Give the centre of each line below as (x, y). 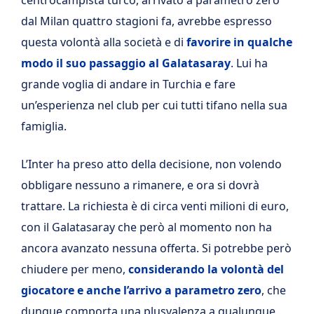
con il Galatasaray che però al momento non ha (146, 227)
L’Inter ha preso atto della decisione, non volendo (151, 164)
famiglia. (44, 126)
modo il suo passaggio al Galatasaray (126, 63)
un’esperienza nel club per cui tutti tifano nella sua (154, 105)
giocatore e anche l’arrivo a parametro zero (141, 290)
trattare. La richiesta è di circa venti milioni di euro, (155, 206)
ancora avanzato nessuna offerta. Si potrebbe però (156, 248)
